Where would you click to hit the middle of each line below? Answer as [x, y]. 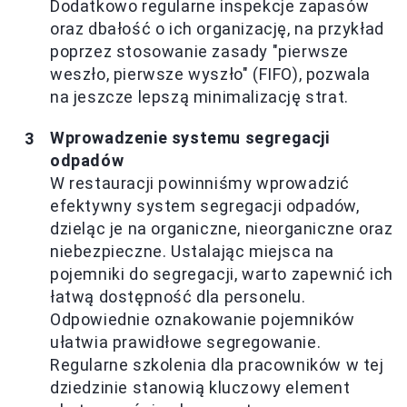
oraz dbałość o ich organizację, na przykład [217, 29]
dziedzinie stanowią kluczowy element [200, 388]
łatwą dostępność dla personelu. [178, 297]
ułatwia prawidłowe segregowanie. [186, 342]
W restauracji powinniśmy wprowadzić [200, 184]
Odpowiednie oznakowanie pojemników [203, 320]
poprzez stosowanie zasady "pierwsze [200, 52]
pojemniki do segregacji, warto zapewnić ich [222, 274]
